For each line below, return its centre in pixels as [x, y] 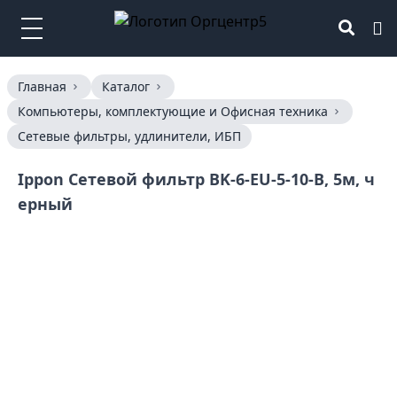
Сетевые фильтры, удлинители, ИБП [129, 136]
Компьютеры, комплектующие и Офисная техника [173, 111]
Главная [42, 86]
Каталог [126, 86]
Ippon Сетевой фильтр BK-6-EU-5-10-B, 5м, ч [196, 179]
